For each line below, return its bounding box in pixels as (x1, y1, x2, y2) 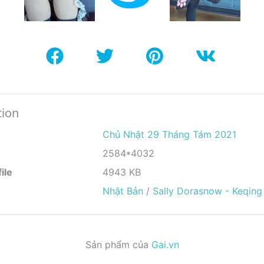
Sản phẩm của (85, 239, 151, 250)
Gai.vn (151, 239, 179, 250)
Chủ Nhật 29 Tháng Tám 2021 (102, 128, 236, 140)
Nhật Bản (102, 185, 143, 197)
